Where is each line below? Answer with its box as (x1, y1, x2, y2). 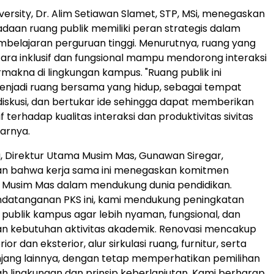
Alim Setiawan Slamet (51, 6, 155, 21)
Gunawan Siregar (139, 148, 221, 163)
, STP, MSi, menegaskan (155, 6, 265, 21)
